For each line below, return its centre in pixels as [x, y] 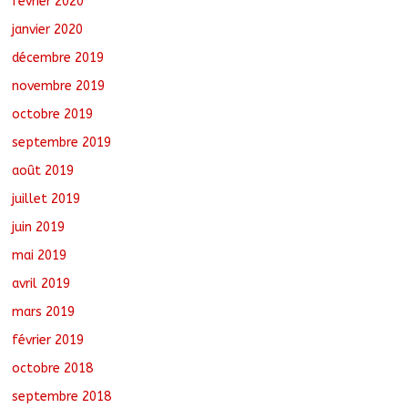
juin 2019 [39, 227]
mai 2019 [40, 255]
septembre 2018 [62, 396]
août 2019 [43, 170]
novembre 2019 [59, 86]
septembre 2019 [62, 142]
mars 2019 [44, 311]
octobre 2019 [53, 114]
